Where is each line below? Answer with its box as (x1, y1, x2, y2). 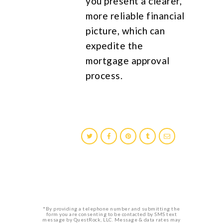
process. (86, 69, 123, 81)
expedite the (86, 39, 143, 51)
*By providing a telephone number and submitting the (43, 205, 180, 212)
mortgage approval (86, 54, 170, 66)
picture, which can (86, 24, 165, 36)
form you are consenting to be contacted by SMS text (46, 211, 177, 217)
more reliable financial (86, 9, 185, 21)
